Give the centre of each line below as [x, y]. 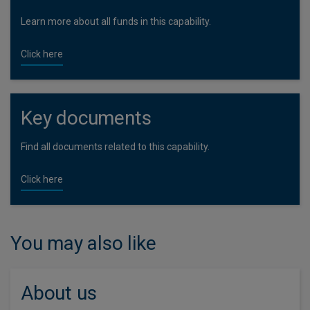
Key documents [86, 118]
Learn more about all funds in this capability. [116, 21]
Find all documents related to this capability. [115, 147]
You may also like [83, 243]
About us [59, 293]
